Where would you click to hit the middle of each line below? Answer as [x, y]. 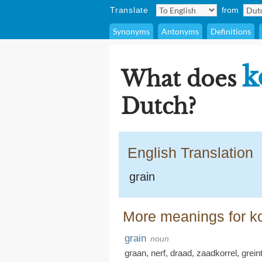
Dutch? [158, 107]
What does [182, 79]
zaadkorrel [217, 253]
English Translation [190, 153]
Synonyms [131, 31]
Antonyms [180, 31]
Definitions [231, 31]
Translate [129, 10]
